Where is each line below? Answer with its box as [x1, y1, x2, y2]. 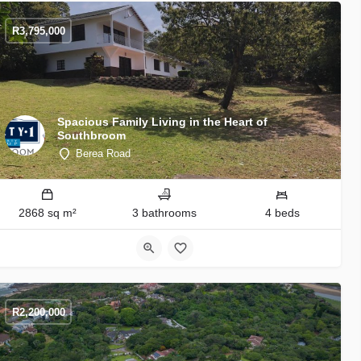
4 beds [264, 206, 300, 220]
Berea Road [76, 147, 131, 160]
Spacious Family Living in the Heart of [57, 115, 268, 129]
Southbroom [57, 129, 126, 143]
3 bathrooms [132, 206, 197, 220]
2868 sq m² [18, 206, 77, 220]
